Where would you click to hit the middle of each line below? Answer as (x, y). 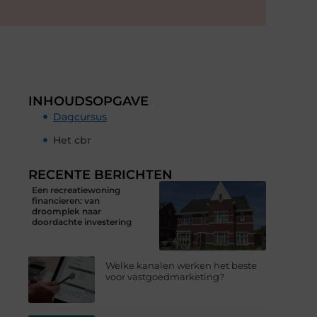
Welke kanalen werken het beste (181, 266)
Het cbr (72, 140)
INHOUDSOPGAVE (88, 101)
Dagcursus (80, 116)
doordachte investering (82, 221)
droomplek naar (67, 211)
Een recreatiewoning (76, 190)
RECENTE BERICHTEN (100, 174)
